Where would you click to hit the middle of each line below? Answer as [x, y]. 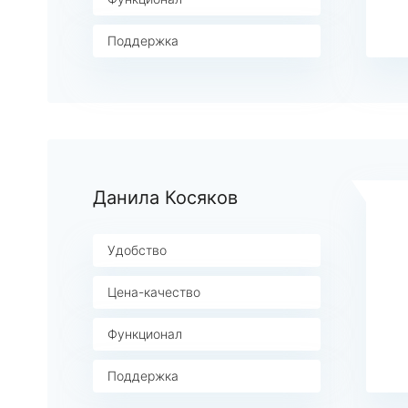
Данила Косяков [165, 198]
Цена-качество [154, 292]
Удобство [137, 250]
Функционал [145, 334]
